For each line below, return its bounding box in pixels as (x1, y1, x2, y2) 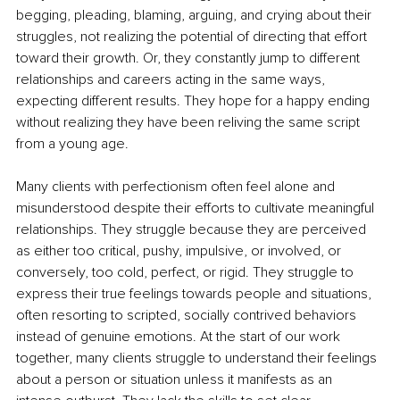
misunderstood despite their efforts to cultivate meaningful (16, 199, 378, 218)
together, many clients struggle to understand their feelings (16, 349, 380, 368)
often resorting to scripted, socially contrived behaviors (16, 306, 360, 325)
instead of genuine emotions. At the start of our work (16, 328, 344, 346)
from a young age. (16, 135, 132, 154)
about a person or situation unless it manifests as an (16, 371, 336, 389)
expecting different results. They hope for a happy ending (16, 92, 373, 111)
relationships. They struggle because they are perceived (16, 221, 370, 239)
